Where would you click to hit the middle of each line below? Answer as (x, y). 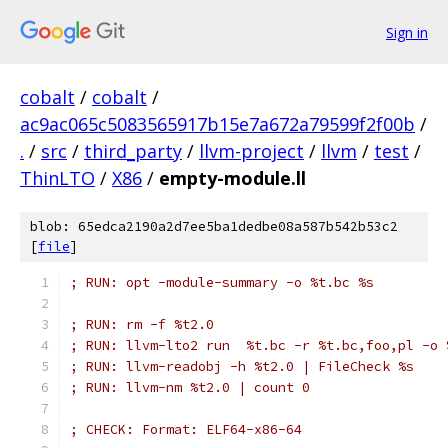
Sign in (407, 32)
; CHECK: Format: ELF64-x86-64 (186, 429)
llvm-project (251, 151)
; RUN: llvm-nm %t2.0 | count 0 (190, 387)
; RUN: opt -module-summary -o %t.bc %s (222, 282)
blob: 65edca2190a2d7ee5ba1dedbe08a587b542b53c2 (214, 226)
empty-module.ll (232, 178)
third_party (133, 151)
